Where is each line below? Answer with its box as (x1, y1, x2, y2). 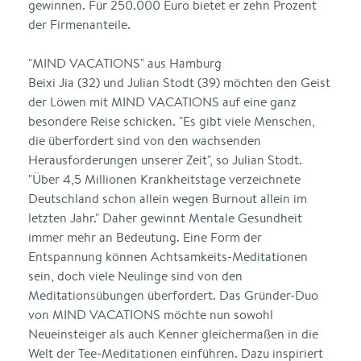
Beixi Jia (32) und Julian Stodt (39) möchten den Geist (28, 74, 330, 91)
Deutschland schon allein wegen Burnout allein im (28, 190, 307, 207)
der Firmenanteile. (28, 16, 131, 33)
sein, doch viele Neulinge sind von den (28, 268, 243, 284)
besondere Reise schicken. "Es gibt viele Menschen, (28, 113, 315, 130)
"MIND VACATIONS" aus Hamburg (28, 55, 222, 72)
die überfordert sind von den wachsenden (28, 132, 261, 149)
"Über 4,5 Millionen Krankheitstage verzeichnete (28, 171, 301, 188)
